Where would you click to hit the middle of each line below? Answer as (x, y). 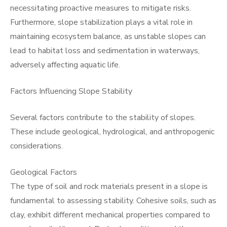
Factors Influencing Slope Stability (71, 91)
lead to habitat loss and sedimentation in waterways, (105, 51)
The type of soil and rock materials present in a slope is (109, 186)
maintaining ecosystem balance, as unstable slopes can (108, 36)
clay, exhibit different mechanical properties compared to (110, 215)
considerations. (36, 146)
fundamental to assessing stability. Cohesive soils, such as (113, 201)
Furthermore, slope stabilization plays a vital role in (101, 22)
